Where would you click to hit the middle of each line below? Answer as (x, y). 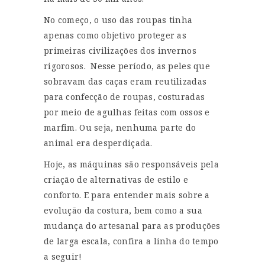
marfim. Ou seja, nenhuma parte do (120, 127)
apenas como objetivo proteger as (115, 35)
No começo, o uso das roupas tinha (118, 20)
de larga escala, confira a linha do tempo (131, 241)
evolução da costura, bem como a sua (123, 210)
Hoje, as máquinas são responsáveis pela (131, 164)
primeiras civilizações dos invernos (120, 50)
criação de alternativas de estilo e (116, 179)
